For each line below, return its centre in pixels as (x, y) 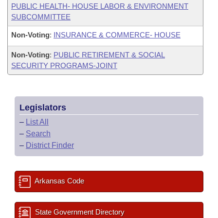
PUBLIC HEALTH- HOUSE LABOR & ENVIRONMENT (100, 6)
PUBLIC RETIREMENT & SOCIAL (109, 55)
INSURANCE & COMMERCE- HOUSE (117, 35)
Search (38, 134)
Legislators (43, 108)
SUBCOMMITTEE (41, 17)
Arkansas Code (59, 181)
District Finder (50, 145)
